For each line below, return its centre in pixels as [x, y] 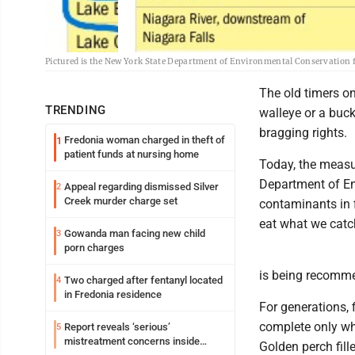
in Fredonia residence [113, 294]
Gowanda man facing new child [135, 233]
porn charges [94, 248]
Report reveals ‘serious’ [117, 327]
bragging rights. [303, 133]
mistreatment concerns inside [132, 341]
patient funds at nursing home [132, 154]
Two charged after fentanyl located [143, 280]
